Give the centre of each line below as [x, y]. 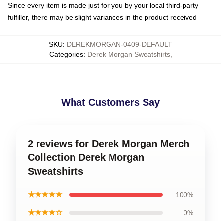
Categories [66, 54]
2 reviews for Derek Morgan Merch [109, 144]
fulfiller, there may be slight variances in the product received [102, 17]
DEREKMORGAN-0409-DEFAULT [119, 44]
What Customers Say [110, 102]
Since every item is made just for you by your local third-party [103, 5]
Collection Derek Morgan [86, 157]
